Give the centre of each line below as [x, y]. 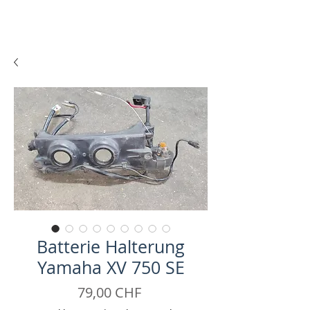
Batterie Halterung [111, 247]
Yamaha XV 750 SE [111, 267]
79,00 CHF [109, 292]
